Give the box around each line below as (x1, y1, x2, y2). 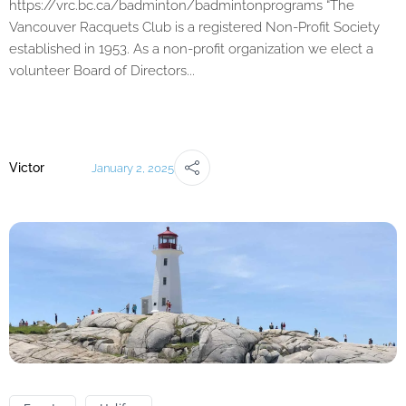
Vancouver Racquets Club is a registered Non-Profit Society (9, 19, 380, 36)
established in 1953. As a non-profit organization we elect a (9, 41, 373, 58)
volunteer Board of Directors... (9, 63, 195, 80)
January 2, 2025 (92, 160, 175, 175)
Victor (9, 160, 44, 176)
